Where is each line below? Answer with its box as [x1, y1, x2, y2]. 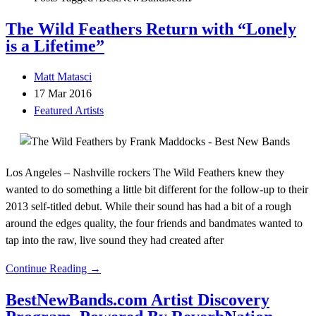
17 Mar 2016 [34, 87, 92, 99]
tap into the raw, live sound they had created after [6, 233, 224, 246]
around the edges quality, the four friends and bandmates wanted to [6, 217, 303, 229]
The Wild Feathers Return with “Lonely [6, 19, 296, 38]
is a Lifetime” [6, 36, 104, 55]
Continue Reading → [6, 262, 101, 274]
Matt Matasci [34, 70, 92, 83]
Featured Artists [34, 104, 104, 116]
